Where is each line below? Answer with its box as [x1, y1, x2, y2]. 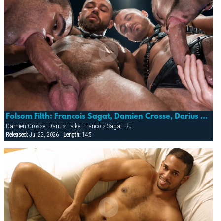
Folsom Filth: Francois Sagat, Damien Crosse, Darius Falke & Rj [200, 112, 208, 122]
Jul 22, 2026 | [27, 131, 63, 139]
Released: [5, 131, 28, 139]
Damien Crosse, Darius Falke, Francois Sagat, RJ [5, 122, 132, 130]
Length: [63, 131, 80, 139]
